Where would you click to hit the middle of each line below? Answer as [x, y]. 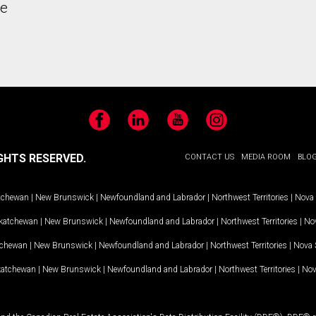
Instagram [229, 127]
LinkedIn [147, 127]
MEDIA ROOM [266, 157]
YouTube [187, 127]
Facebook [112, 127]
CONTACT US [209, 157]
